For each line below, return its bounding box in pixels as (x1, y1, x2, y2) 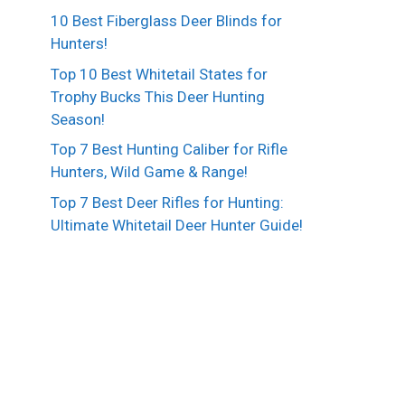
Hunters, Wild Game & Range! (51, 163, 248, 182)
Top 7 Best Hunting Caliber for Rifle (51, 140, 287, 159)
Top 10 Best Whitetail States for (51, 64, 268, 83)
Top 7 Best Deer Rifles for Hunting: (51, 193, 284, 212)
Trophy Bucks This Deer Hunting (51, 87, 265, 106)
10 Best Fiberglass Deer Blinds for (51, 12, 282, 31)
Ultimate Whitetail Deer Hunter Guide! (51, 215, 303, 234)
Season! (51, 109, 105, 128)
